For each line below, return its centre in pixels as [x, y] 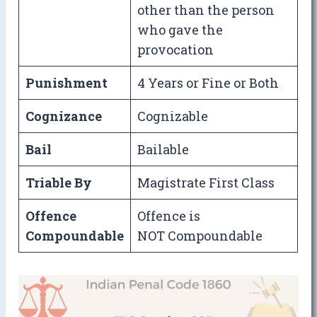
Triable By [59, 183]
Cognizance [64, 116]
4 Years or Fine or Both [208, 83]
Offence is [169, 216]
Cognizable [173, 116]
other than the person [206, 10]
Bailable [163, 150]
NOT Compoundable [200, 236]
